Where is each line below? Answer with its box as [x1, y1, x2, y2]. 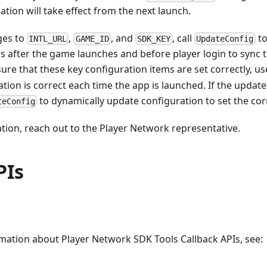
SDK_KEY [136, 34, 170, 44]
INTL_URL [29, 34, 67, 44]
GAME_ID [75, 34, 109, 44]
